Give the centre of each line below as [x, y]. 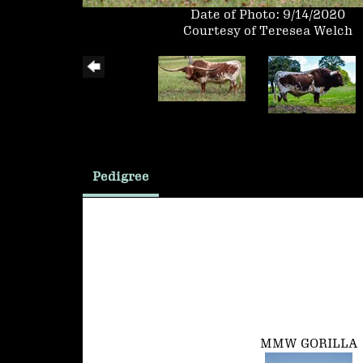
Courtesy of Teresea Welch [268, 32]
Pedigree [121, 177]
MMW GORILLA [309, 344]
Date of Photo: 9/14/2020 [268, 15]
